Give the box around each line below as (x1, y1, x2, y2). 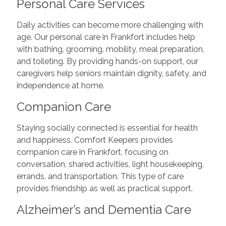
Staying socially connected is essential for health (16, 123, 198, 133)
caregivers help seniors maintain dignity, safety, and (16, 69, 206, 79)
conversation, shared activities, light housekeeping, (16, 159, 204, 169)
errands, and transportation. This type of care (16, 172, 184, 182)
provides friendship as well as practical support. (16, 184, 193, 194)
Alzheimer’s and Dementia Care (16, 202, 191, 217)
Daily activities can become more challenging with (16, 20, 203, 30)
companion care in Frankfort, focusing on (16, 147, 168, 157)
